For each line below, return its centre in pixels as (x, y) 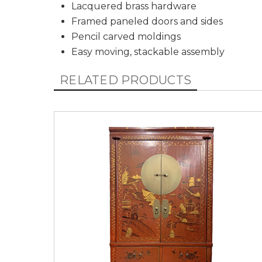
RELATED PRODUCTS (126, 80)
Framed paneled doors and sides (147, 21)
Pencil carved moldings (126, 37)
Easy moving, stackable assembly (148, 52)
